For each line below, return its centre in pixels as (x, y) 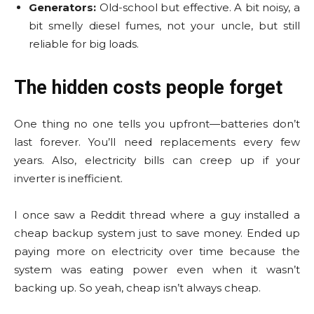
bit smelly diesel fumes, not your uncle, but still (164, 26)
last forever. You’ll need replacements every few (157, 142)
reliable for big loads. (84, 44)
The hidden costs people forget (148, 88)
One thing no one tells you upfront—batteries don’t (157, 124)
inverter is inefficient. (68, 178)
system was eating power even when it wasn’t (157, 269)
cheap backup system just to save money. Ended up (157, 233)
